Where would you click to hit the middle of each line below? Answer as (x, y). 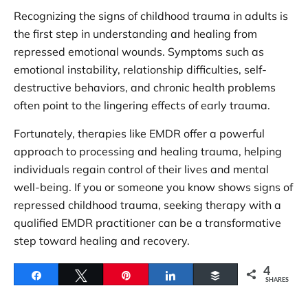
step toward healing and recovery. (102, 240)
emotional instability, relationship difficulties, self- (140, 69)
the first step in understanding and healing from (135, 33)
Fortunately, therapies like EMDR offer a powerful (139, 133)
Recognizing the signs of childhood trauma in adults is (151, 15)
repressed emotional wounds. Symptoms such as (139, 51)
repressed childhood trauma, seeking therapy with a (147, 205)
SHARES (277, 280)
